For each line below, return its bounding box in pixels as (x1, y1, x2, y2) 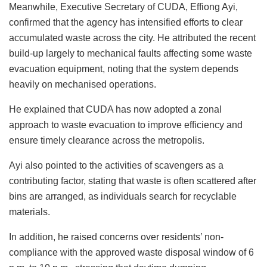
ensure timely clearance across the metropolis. (9, 135, 204, 146)
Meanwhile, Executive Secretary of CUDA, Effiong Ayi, (9, 2, 238, 13)
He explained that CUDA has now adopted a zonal (9, 104, 222, 115)
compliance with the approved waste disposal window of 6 (9, 247, 254, 258)
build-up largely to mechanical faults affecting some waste (9, 48, 252, 59)
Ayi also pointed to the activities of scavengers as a (9, 160, 223, 171)
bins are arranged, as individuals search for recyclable (9, 191, 237, 202)
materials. (9, 207, 50, 218)
